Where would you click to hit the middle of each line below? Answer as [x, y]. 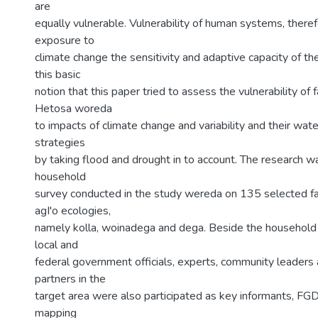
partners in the [70, 279]
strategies [60, 143]
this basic [57, 75]
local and [56, 245]
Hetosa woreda [73, 109]
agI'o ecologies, [73, 211]
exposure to [65, 40]
